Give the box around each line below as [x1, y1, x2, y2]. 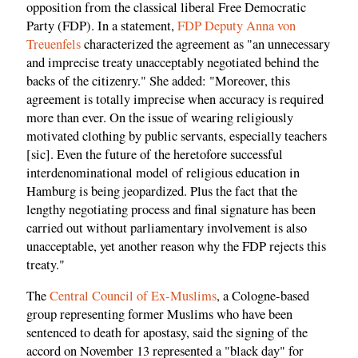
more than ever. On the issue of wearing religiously [26, 108, 293, 126]
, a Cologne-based [217, 287, 309, 305]
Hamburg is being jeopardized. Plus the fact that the [26, 181, 297, 200]
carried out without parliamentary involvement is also [26, 218, 307, 237]
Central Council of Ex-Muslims [50, 287, 217, 305]
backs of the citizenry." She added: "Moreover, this [26, 71, 290, 89]
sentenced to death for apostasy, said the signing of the [26, 324, 308, 342]
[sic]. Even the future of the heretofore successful [26, 145, 283, 163]
